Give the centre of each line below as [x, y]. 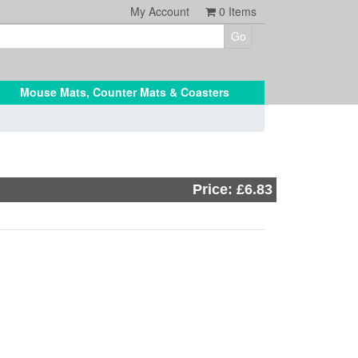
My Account [160, 11]
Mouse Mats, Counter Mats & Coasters [125, 92]
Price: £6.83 [233, 189]
